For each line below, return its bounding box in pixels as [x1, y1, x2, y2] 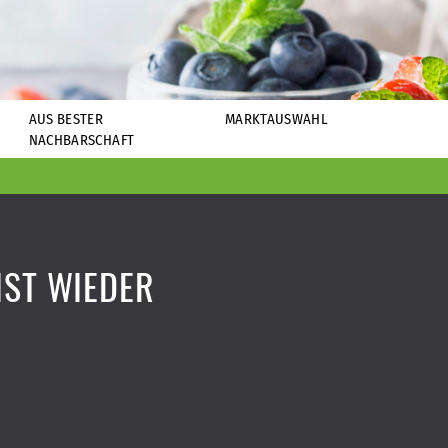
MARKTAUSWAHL [224, 110, 329, 128]
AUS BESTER [28, 110, 104, 128]
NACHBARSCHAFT [28, 131, 135, 149]
